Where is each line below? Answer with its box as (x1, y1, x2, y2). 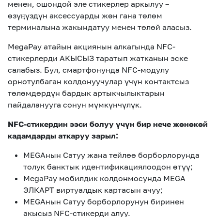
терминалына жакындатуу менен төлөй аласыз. (8, 22, 192, 32)
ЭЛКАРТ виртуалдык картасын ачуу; (23, 185, 163, 195)
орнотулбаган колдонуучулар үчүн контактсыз (8, 77, 189, 86)
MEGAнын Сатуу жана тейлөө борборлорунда (23, 150, 200, 160)
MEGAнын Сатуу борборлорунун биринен (23, 197, 184, 206)
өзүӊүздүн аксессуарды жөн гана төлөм (8, 11, 162, 20)
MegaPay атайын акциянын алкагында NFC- (8, 42, 175, 51)
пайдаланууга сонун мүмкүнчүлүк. (8, 100, 142, 109)
